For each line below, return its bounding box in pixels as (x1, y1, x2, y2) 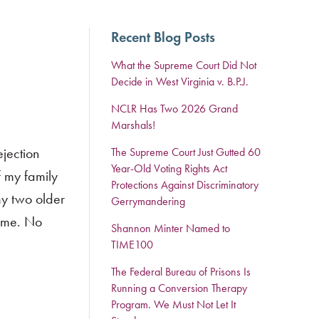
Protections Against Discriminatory (110, 178, 258, 192)
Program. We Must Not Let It (110, 298, 236, 311)
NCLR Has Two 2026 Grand (110, 102, 238, 115)
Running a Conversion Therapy (110, 281, 247, 295)
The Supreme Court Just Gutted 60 (110, 145, 261, 159)
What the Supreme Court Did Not (110, 58, 256, 72)
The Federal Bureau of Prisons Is (110, 265, 251, 278)
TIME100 (110, 238, 153, 251)
